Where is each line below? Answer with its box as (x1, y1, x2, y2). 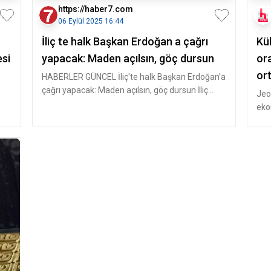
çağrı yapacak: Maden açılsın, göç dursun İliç (41, 85, 208, 95)
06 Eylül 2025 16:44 (57, 17, 123, 25)
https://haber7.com (57, 4, 133, 14)
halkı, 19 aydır (41, 99, 93, 108)
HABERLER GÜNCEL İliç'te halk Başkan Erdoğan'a (41, 72, 226, 82)
